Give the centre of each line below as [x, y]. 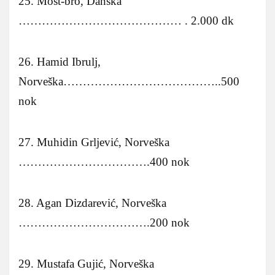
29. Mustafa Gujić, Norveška [86, 263]
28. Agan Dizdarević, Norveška [92, 203]
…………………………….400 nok [104, 161]
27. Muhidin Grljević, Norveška [94, 142]
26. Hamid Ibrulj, [60, 61]
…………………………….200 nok [104, 222]
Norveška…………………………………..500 [129, 81]
